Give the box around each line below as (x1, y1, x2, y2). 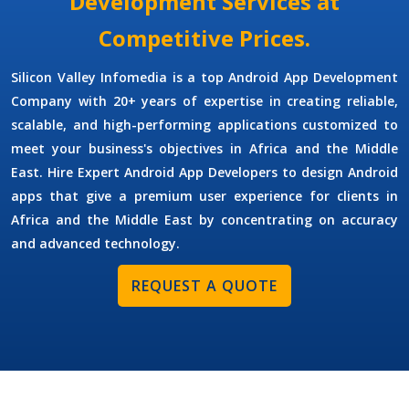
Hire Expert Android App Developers (47, 163, 282, 182)
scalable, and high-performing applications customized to (11, 116, 398, 134)
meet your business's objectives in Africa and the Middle (11, 140, 398, 158)
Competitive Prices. (99, 23, 310, 54)
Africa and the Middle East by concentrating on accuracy (11, 211, 398, 229)
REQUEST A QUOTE (131, 276, 278, 297)
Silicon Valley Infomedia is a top (11, 68, 228, 87)
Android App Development (228, 68, 398, 87)
